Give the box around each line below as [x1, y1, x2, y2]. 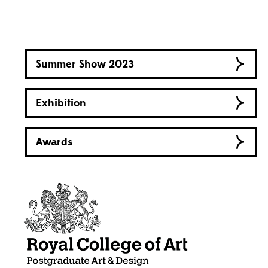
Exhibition [36, 96, 86, 110]
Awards [36, 135, 72, 149]
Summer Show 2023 [36, 57, 134, 71]
